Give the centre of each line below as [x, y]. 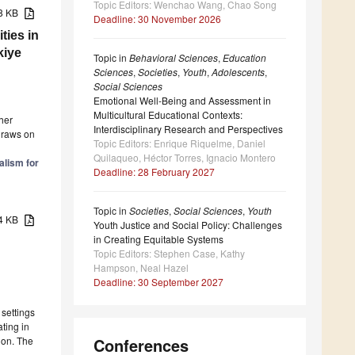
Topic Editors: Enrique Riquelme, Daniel [179, 143]
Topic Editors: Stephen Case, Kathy [169, 254]
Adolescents [238, 72]
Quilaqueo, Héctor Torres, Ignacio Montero [185, 158]
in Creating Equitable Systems [158, 239]
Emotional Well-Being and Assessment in [182, 101]
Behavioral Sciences [174, 58]
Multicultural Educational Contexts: [168, 115]
